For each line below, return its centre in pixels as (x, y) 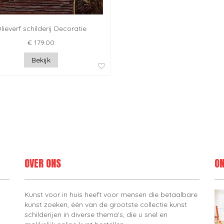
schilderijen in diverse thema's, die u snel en (96, 215)
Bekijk (41, 60)
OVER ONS (43, 163)
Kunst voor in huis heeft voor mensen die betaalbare (111, 195)
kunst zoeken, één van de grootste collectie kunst (106, 205)
